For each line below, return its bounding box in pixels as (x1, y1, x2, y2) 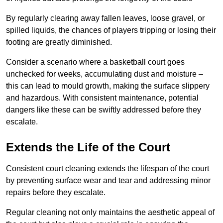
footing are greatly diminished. (6, 38, 112, 47)
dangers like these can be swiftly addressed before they (6, 106, 201, 114)
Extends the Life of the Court (6, 140, 170, 154)
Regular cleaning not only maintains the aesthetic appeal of (6, 208, 215, 217)
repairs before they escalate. (6, 188, 106, 197)
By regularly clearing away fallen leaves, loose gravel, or (6, 14, 205, 23)
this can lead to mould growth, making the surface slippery (6, 82, 210, 91)
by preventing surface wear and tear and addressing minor (6, 176, 211, 185)
